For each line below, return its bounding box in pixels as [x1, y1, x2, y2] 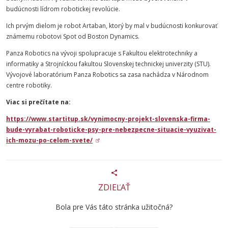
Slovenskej [104, 60, 134, 68]
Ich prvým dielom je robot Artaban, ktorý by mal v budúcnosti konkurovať [6, 21, 217, 30]
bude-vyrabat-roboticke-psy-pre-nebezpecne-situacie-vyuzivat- [6, 125, 216, 134]
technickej [135, 60, 164, 68]
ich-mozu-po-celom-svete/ [6, 136, 93, 145]
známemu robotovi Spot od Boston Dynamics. [6, 32, 139, 41]
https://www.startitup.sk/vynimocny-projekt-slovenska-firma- [6, 115, 210, 123]
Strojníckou [45, 60, 77, 68]
